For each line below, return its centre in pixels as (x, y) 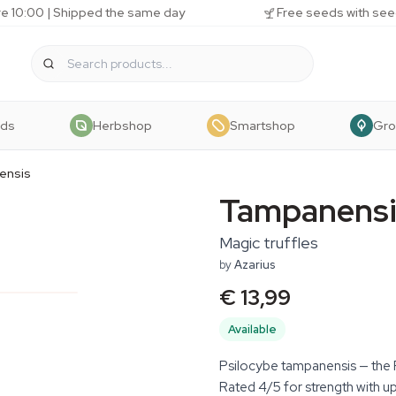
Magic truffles (269, 243)
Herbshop (122, 125)
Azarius (255, 265)
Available (252, 329)
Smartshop (263, 125)
